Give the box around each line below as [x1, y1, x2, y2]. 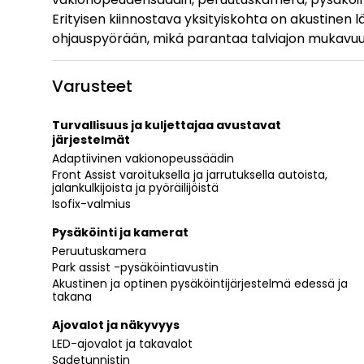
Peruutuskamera [52, 242, 146, 259]
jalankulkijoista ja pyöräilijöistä [52, 179, 219, 196]
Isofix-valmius [52, 195, 131, 212]
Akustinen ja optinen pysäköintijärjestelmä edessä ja [52, 275, 348, 292]
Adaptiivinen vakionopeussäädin [52, 149, 234, 167]
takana [52, 288, 92, 305]
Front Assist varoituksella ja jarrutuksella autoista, [52, 166, 327, 183]
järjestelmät [52, 131, 130, 148]
